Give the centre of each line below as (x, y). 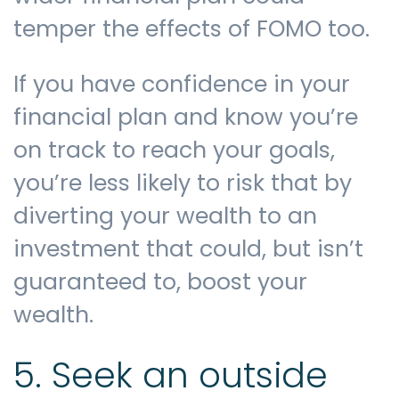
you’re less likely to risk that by (183, 183)
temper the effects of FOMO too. (191, 29)
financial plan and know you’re (186, 118)
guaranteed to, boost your (160, 282)
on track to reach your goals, (174, 151)
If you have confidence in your (182, 85)
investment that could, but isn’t (188, 249)
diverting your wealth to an (165, 216)
